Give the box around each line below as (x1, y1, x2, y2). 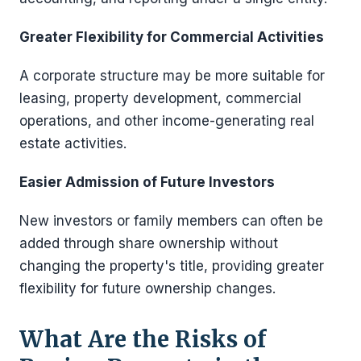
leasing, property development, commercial (19, 89, 301, 106)
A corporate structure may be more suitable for (19, 67, 325, 84)
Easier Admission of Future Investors (19, 173, 275, 190)
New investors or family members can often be (19, 212, 323, 229)
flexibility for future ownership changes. (19, 280, 276, 297)
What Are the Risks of (19, 324, 266, 354)
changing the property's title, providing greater (19, 257, 324, 274)
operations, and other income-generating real (19, 112, 314, 129)
